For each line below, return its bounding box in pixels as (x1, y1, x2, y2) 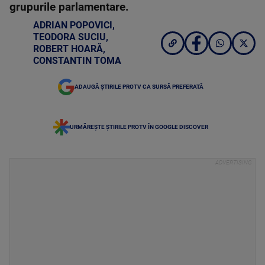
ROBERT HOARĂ (33, 43, 103, 54)
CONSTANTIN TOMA (33, 55, 121, 66)
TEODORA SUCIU (33, 31, 106, 43)
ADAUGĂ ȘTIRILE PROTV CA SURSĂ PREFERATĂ (75, 83, 203, 90)
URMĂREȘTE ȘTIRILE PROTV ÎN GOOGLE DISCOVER (70, 124, 208, 130)
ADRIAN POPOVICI (33, 20, 112, 31)
